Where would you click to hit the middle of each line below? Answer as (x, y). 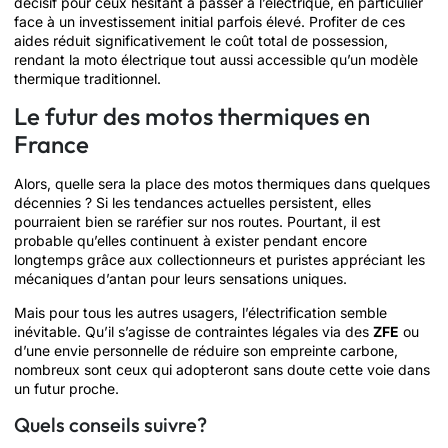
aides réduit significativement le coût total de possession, (201, 41)
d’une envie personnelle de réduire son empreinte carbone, (206, 350)
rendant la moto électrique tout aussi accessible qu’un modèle (216, 60)
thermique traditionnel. (87, 79)
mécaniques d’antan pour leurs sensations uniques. (180, 279)
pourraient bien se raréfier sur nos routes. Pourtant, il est (197, 222)
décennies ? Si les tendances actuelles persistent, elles (192, 203)
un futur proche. (66, 388)
